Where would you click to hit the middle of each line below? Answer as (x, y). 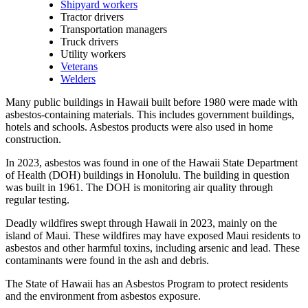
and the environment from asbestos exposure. (103, 296)
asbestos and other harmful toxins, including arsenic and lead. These (153, 247)
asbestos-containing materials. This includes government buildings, (150, 114)
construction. (33, 139)
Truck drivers (89, 41)
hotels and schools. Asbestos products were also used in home (139, 126)
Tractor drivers (92, 16)
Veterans (79, 66)
